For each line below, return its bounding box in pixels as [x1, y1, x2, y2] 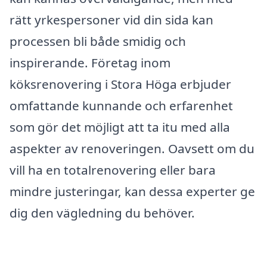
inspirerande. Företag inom [10, 54, 170, 71]
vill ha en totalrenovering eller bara [10, 161, 216, 178]
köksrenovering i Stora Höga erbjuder [10, 75, 231, 92]
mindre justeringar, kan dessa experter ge [10, 182, 255, 200]
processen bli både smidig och [10, 32, 186, 49]
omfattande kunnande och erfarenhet [10, 97, 233, 114]
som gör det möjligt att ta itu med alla [10, 118, 230, 135]
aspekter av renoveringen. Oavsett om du [10, 139, 254, 157]
